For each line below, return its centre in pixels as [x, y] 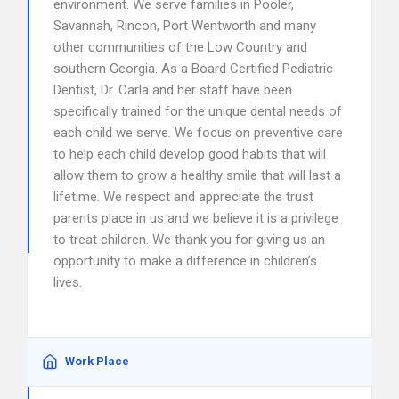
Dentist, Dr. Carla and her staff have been [173, 90]
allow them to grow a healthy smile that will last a [197, 175]
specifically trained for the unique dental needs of [198, 111]
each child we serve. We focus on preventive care [198, 133]
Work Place [97, 361]
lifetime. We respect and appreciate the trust [183, 197]
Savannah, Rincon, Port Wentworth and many [185, 26]
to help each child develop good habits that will [190, 154]
